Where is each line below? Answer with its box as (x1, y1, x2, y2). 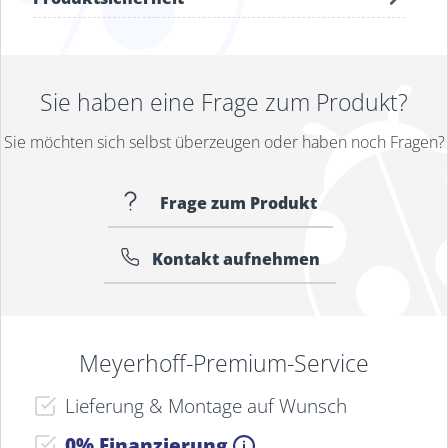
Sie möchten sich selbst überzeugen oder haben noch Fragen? (3, 131, 445, 153)
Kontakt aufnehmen (152, 248, 320, 270)
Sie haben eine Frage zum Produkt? (40, 86, 408, 118)
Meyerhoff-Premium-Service (79, 347, 369, 379)
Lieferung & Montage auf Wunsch (65, 392, 347, 419)
